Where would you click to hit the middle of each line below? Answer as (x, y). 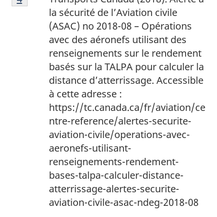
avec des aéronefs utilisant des (118, 40)
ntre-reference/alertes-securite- (120, 121)
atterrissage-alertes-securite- (114, 189)
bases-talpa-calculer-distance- (116, 175)
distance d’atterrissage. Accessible (126, 80)
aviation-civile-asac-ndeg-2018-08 (124, 202)
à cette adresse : (85, 94)
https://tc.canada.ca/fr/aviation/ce (127, 108)
